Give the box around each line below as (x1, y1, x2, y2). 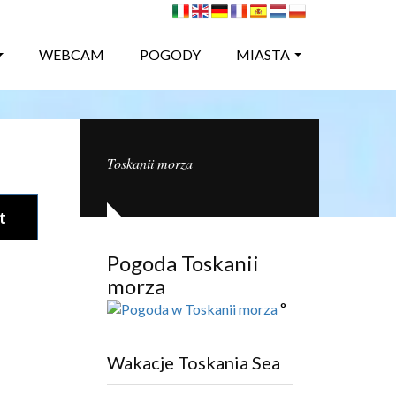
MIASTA (236, 46, 290, 64)
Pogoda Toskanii (107, 250, 259, 276)
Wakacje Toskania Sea (107, 351, 280, 373)
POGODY (140, 46, 201, 64)
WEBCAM (39, 46, 104, 64)
